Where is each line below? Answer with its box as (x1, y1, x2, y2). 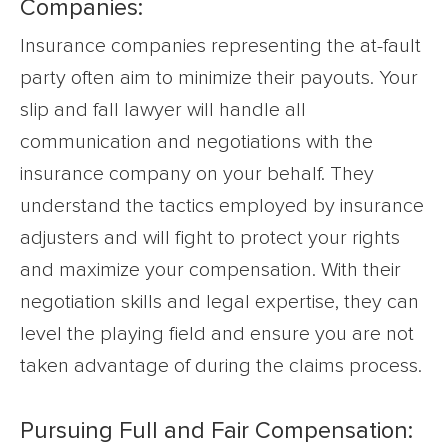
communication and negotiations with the (20, 131, 373, 152)
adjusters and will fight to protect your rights (20, 227, 400, 248)
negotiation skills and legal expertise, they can (20, 291, 419, 312)
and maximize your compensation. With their (20, 259, 401, 280)
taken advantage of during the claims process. (20, 355, 422, 376)
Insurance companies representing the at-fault (20, 35, 421, 56)
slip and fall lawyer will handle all (20, 99, 306, 120)
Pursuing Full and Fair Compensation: (20, 418, 413, 443)
